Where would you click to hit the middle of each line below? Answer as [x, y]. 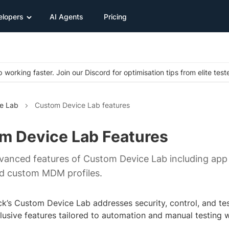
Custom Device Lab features [82, 105]
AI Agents [66, 16]
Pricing [115, 16]
